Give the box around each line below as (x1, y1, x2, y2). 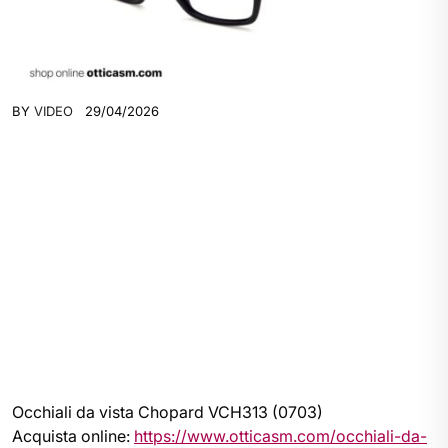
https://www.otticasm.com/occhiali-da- (134, 426, 427, 446)
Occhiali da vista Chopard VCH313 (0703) (12, 402, 323, 422)
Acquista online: (12, 426, 134, 446)
